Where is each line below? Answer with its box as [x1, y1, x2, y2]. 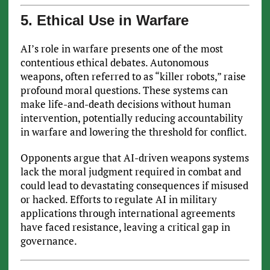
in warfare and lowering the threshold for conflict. [20, 125, 247, 139]
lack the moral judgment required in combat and [20, 165, 241, 179]
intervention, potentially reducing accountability [20, 111, 243, 125]
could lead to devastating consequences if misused [20, 178, 248, 193]
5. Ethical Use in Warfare [20, 12, 189, 29]
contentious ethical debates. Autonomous [20, 55, 209, 70]
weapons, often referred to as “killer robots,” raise [20, 69, 246, 84]
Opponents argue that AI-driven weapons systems [20, 151, 249, 165]
